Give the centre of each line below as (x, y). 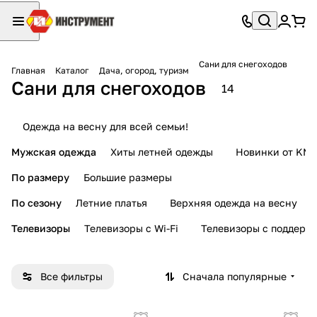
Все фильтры (71, 276)
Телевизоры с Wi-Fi (131, 228)
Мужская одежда (54, 151)
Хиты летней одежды (162, 151)
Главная (28, 70)
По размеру (40, 177)
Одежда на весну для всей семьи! (105, 126)
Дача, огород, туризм (144, 70)
